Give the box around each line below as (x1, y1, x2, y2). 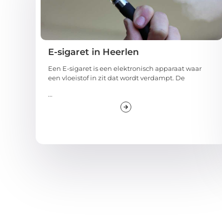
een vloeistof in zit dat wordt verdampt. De (48, 73, 185, 82)
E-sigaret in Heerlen (48, 46, 139, 57)
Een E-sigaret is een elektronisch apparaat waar (48, 64, 202, 72)
